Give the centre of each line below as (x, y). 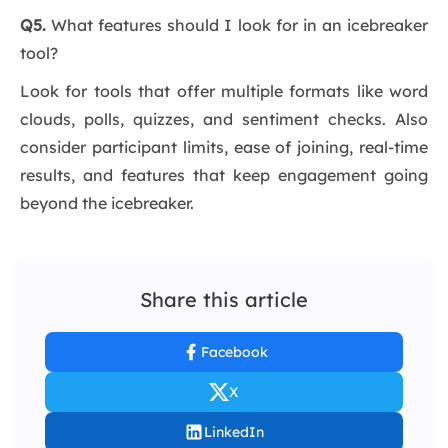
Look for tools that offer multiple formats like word (224, 91)
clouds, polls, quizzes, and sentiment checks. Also (224, 119)
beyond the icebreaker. (107, 203)
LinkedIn (234, 432)
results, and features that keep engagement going (224, 175)
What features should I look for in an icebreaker (237, 25)
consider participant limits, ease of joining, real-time (224, 147)
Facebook (234, 352)
